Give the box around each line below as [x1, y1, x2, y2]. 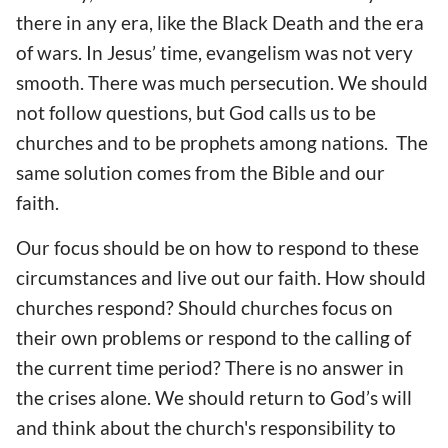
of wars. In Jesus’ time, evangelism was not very [16, 41, 413, 65]
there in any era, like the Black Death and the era [16, 11, 424, 35]
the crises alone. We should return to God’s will [16, 386, 412, 410]
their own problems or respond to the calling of [16, 326, 411, 350]
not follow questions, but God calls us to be [16, 101, 376, 125]
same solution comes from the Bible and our [16, 161, 385, 185]
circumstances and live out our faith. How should [16, 266, 426, 290]
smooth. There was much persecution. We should [16, 71, 428, 95]
